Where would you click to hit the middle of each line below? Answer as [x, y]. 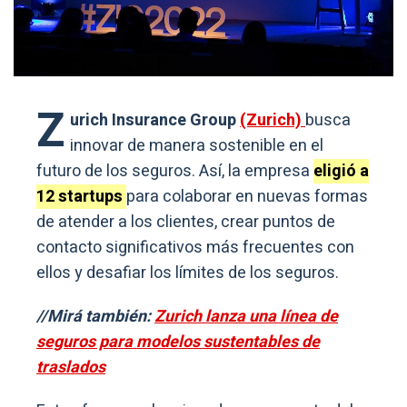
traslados [71, 368]
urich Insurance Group [155, 121]
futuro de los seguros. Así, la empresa [175, 172]
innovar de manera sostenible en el [197, 146]
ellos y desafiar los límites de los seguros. [188, 273]
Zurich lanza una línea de [246, 317]
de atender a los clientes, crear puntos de [186, 223]
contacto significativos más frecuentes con [195, 248]
